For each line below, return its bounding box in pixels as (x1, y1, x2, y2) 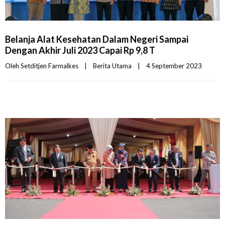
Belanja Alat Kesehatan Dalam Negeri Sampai (5, 33, 188, 45)
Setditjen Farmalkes (21, 61, 78, 70)
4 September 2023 (146, 61, 208, 70)
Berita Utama (93, 61, 132, 70)
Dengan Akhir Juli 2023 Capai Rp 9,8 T (5, 44, 155, 56)
